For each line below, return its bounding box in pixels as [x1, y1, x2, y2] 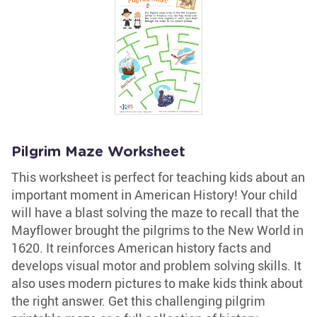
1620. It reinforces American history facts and [11, 239, 271, 256]
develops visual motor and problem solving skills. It [11, 257, 301, 274]
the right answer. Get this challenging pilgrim [11, 292, 265, 309]
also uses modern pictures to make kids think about [11, 275, 303, 292]
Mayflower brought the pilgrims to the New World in [11, 221, 304, 238]
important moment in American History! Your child [11, 186, 297, 203]
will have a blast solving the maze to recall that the [11, 204, 299, 221]
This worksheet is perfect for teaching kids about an [11, 168, 305, 185]
